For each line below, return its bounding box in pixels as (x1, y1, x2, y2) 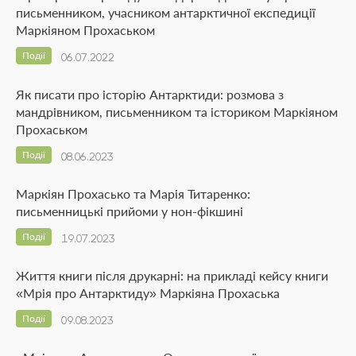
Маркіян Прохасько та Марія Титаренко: (16, 186, 250, 202)
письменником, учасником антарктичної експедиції (16, 5, 315, 21)
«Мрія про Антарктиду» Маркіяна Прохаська (16, 285, 280, 301)
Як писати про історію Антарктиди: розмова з (16, 87, 284, 103)
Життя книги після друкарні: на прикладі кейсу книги (16, 268, 328, 284)
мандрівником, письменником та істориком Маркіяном (16, 104, 338, 120)
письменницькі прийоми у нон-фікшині (16, 203, 243, 219)
